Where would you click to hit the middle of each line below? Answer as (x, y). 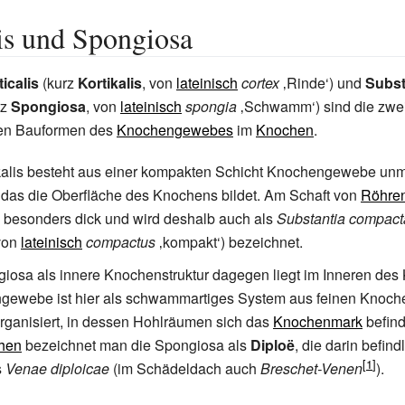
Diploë (273, 345)
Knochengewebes (175, 130)
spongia (211, 106)
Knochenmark (318, 321)
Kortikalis (110, 83)
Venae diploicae (57, 368)
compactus (121, 242)
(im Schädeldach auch (185, 368)
